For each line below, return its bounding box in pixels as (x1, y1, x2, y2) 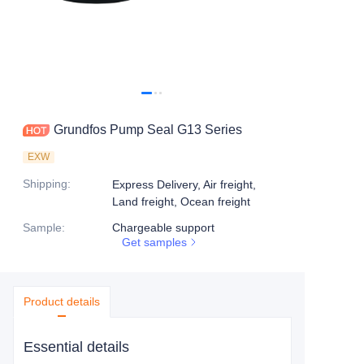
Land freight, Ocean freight (112, 195, 250, 208)
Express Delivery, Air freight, (112, 178, 256, 191)
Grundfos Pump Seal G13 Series (54, 123, 242, 136)
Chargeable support (112, 221, 214, 234)
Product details (24, 295, 100, 308)
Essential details (24, 339, 129, 355)
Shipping (23, 177, 67, 190)
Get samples (122, 236, 187, 249)
